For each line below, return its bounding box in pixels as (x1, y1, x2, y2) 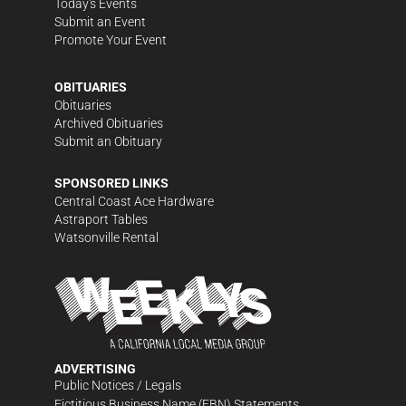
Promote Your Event (54, 32, 167, 47)
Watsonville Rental (54, 229, 159, 245)
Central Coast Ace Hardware (54, 193, 214, 208)
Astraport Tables (54, 211, 148, 227)
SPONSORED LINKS (54, 175, 169, 190)
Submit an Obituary (54, 133, 162, 149)
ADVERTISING (54, 361, 136, 376)
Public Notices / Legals (54, 377, 181, 392)
